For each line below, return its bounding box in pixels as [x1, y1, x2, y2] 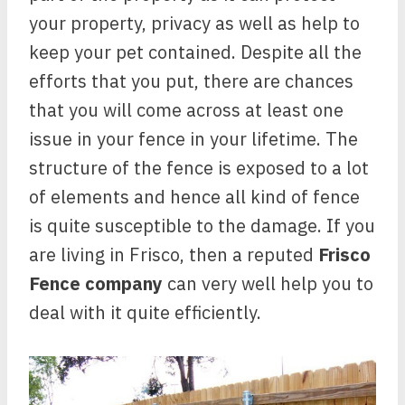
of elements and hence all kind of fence [29, 184, 360, 209]
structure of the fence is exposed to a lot [29, 155, 369, 180]
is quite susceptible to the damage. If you [29, 213, 375, 238]
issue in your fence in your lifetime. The [29, 127, 358, 151]
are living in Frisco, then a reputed [29, 242, 318, 267]
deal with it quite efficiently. [29, 300, 261, 325]
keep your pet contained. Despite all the [29, 40, 362, 64]
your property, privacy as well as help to [29, 11, 360, 35]
